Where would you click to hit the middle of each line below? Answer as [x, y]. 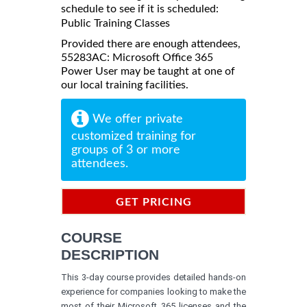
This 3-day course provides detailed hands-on [153, 277]
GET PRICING [153, 202]
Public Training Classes [115, 23]
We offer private [136, 119]
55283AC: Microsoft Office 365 [137, 57]
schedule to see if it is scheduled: [140, 9]
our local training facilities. [125, 85]
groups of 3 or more [126, 150]
